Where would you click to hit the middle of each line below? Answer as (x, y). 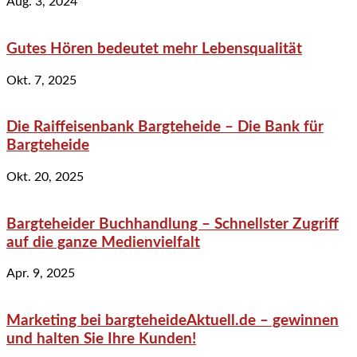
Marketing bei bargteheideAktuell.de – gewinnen (173, 321)
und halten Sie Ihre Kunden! (101, 339)
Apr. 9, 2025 (41, 274)
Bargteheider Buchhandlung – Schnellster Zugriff (173, 224)
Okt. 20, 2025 (45, 177)
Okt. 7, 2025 (41, 80)
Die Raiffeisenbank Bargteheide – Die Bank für (165, 127)
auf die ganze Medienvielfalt (103, 242)
